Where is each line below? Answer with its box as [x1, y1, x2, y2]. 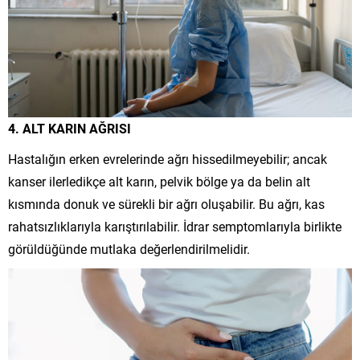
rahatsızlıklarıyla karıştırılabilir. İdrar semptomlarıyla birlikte [8, 218, 342, 235]
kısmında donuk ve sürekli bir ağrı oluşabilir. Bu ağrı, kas [8, 195, 325, 213]
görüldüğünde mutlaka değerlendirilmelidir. [8, 240, 250, 258]
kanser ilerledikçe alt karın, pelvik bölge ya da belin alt [8, 173, 310, 190]
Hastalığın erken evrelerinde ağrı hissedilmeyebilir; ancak [8, 150, 327, 168]
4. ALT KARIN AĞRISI [8, 120, 131, 137]
